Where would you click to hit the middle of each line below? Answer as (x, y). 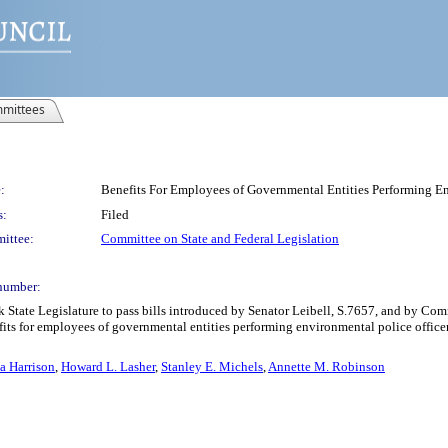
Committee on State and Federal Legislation (220, 238)
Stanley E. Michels (212, 366)
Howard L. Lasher (108, 366)
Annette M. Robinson (326, 366)
